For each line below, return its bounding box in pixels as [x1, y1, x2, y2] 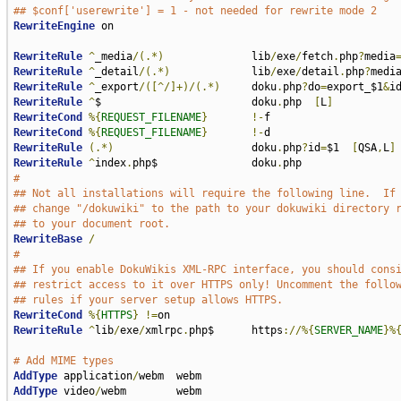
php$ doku [132, 157, 277, 169]
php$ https [188, 324, 283, 337]
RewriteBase [13, 233, 82, 245]
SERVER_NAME [313, 324, 383, 337]
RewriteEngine [13, 20, 95, 32]
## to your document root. [13, 218, 170, 230]
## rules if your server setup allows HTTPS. [13, 294, 283, 306]
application [56, 370, 132, 382]
